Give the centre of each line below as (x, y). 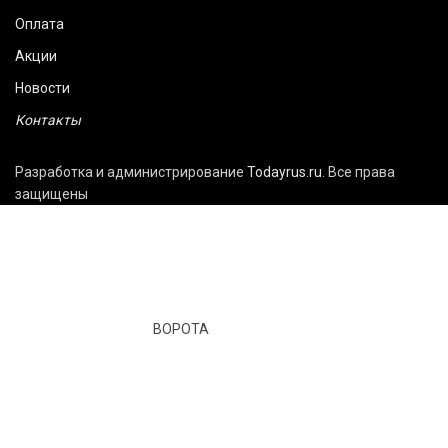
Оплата (39, 24)
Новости (42, 88)
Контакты (48, 120)
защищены (51, 194)
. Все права (358, 172)
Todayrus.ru (284, 172)
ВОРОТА (181, 329)
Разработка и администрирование (131, 172)
